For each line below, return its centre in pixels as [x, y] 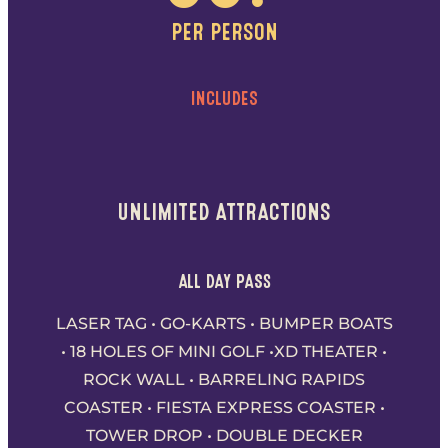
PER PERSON [224, 31]
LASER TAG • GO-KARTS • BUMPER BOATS [224, 323]
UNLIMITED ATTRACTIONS [224, 211]
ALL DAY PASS [224, 281]
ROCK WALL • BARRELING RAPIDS [224, 379]
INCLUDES [224, 99]
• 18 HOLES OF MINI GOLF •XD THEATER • [224, 351]
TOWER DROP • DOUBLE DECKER [224, 435]
